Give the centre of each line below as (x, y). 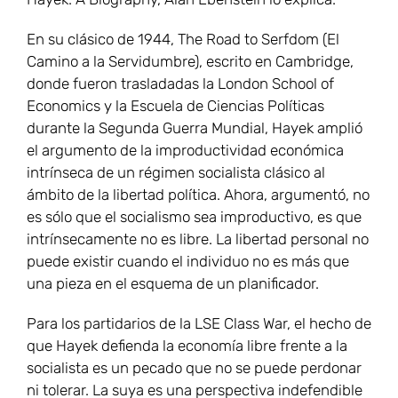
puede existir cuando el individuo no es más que (188, 262)
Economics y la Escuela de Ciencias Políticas (175, 106)
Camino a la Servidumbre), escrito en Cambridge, (190, 62)
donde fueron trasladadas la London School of (180, 84)
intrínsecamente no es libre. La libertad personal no (198, 239)
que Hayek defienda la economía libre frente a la (187, 346)
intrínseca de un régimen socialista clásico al (176, 173)
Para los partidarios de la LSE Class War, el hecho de (199, 324)
